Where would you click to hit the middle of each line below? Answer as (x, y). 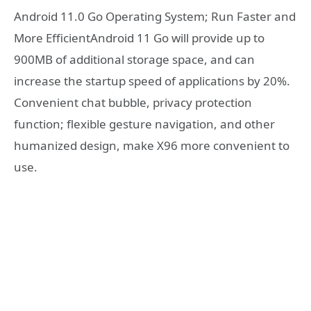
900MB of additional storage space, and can (134, 59)
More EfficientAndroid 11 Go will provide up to (139, 37)
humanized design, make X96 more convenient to (152, 145)
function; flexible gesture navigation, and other (144, 124)
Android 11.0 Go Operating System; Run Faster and (155, 16)
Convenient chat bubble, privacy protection (133, 102)
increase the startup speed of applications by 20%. (152, 81)
